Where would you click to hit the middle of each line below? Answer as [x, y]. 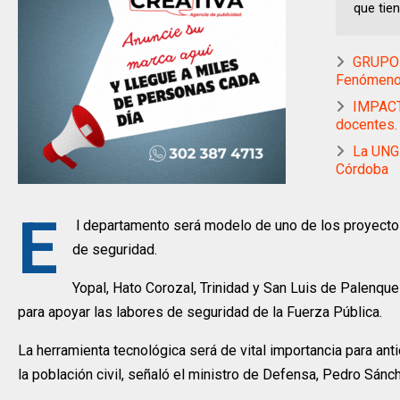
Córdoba [362, 170]
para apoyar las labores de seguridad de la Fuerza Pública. [200, 312]
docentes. [367, 125]
